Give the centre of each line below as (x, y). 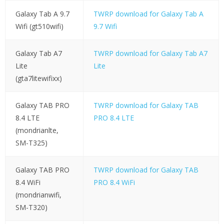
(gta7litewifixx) (38, 78)
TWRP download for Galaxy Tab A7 (150, 53)
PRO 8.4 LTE (113, 118)
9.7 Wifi (105, 26)
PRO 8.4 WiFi (114, 182)
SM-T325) (31, 143)
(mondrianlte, (37, 130)
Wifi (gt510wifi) (39, 26)
